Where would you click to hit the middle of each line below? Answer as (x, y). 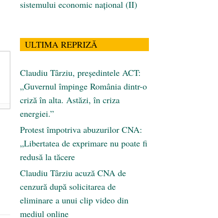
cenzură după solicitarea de (68, 187)
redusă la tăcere (47, 157)
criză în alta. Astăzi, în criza (70, 100)
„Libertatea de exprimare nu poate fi (84, 143)
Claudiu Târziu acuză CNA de (73, 173)
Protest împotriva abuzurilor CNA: (81, 130)
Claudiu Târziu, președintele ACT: (80, 73)
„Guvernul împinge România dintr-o (83, 86)
